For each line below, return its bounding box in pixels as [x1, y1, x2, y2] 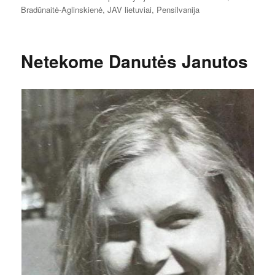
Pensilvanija [157, 3, 200, 15]
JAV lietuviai [107, 3, 152, 15]
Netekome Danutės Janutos [21, 48, 249, 74]
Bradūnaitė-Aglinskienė [21, 3, 103, 15]
